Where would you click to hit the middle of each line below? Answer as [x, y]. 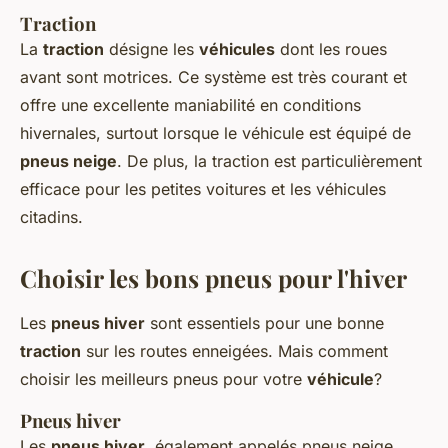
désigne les [151, 49]
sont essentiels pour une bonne [264, 323]
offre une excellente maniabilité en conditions [190, 105]
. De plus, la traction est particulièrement [269, 161]
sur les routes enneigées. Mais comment [234, 351]
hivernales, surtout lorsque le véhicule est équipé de [215, 133]
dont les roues [331, 49]
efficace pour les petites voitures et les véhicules [203, 189]
